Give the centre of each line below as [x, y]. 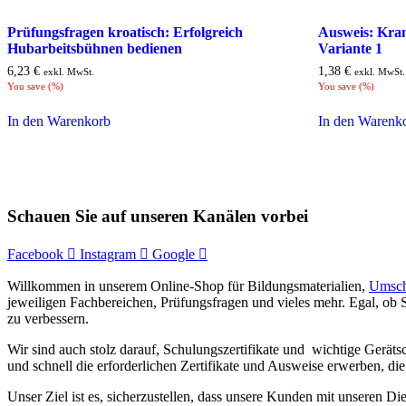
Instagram [108, 254]
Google [174, 254]
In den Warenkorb [59, 121]
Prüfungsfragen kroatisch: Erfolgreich [125, 32]
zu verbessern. [48, 318]
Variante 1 [351, 48]
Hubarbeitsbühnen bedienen [95, 48]
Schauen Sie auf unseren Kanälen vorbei [158, 216]
